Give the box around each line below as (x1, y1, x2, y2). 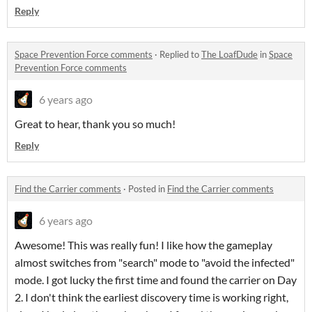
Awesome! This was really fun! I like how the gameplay (15, 237, 272, 251)
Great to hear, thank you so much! (15, 116, 175, 130)
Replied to (159, 48, 201, 60)
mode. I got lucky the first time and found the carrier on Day (15, 272, 297, 286)
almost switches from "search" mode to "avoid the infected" (15, 255, 295, 269)
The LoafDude (201, 48, 258, 60)
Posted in (128, 182, 167, 194)
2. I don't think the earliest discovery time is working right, (15, 290, 288, 304)
